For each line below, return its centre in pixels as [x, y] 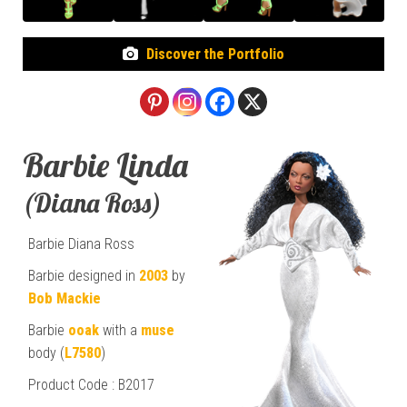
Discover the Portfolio [216, 54]
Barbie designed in [84, 275]
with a [120, 330]
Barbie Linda [105, 164]
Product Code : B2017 [91, 384]
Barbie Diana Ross [81, 243]
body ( [46, 352]
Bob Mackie [65, 298]
